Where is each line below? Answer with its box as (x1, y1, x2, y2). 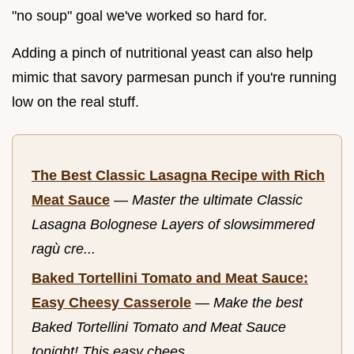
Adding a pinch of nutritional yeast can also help (12, 45, 313, 62)
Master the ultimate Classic (132, 192, 303, 209)
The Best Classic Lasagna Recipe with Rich (32, 168, 325, 184)
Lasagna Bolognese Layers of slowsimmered (32, 217, 314, 233)
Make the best (213, 294, 303, 311)
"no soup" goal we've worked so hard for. (12, 8, 267, 24)
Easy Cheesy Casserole (32, 294, 191, 311)
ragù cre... (32, 241, 96, 258)
